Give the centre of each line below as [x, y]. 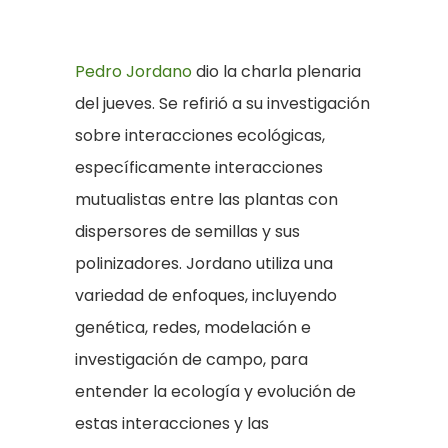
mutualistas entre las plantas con [206, 199]
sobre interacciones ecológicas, [200, 135]
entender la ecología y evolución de [215, 391]
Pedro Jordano [133, 71]
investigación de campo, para [191, 359]
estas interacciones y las [172, 423]
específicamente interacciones [199, 167]
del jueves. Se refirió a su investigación [222, 103]
